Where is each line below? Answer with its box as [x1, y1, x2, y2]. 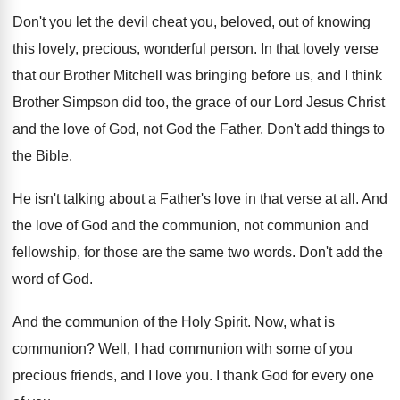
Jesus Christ [306, 95, 385, 110]
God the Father [166, 121, 260, 137]
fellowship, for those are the [12, 245, 186, 260]
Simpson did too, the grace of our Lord [62, 95, 303, 110]
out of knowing [279, 14, 371, 29]
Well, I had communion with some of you [98, 341, 353, 356]
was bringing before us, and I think [166, 68, 382, 83]
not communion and [244, 218, 369, 233]
